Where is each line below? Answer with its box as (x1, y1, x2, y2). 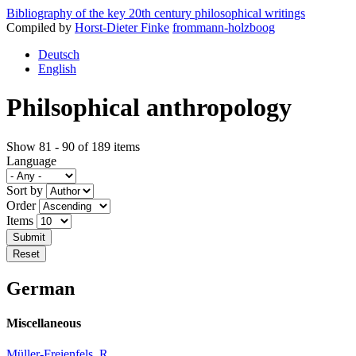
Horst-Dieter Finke (75, 21, 169, 34)
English (38, 62, 76, 75)
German (6, 277, 75, 299)
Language (6, 153, 56, 168)
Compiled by (6, 21, 75, 34)
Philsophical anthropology (6, 93, 292, 122)
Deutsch (38, 48, 79, 61)
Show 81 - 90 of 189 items (6, 139, 140, 153)
